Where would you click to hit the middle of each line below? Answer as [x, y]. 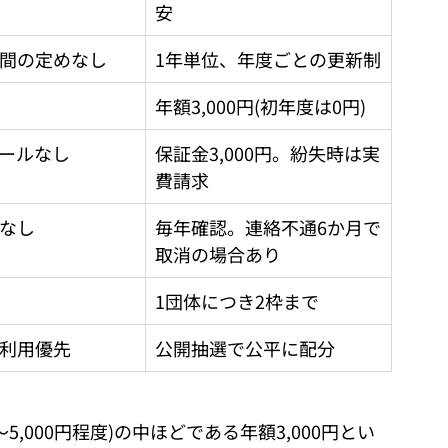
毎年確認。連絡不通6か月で [268, 226]
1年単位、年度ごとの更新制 [268, 58]
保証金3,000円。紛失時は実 [267, 152]
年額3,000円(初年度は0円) [260, 105]
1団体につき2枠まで [237, 300]
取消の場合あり [218, 253]
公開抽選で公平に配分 [245, 347]
